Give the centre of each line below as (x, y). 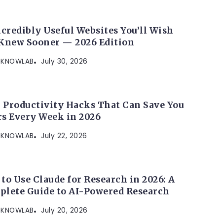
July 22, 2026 (64, 136)
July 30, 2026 (64, 62)
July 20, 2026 (64, 211)
